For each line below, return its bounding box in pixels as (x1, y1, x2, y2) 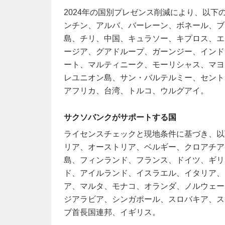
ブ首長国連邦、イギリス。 (64, 208, 160, 217)
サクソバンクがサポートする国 (64, 113, 176, 122)
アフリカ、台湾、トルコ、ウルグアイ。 (64, 86, 208, 95)
